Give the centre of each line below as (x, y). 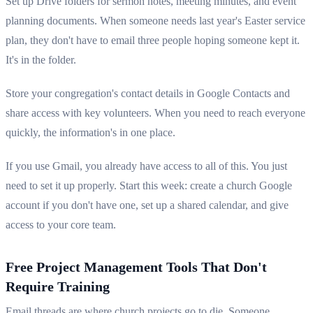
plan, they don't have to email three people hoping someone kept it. (153, 41)
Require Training (58, 287)
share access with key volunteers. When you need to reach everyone (155, 113)
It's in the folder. (41, 60)
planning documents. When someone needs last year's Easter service (155, 21)
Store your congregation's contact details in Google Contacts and (148, 94)
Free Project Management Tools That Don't (136, 267)
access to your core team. (61, 225)
